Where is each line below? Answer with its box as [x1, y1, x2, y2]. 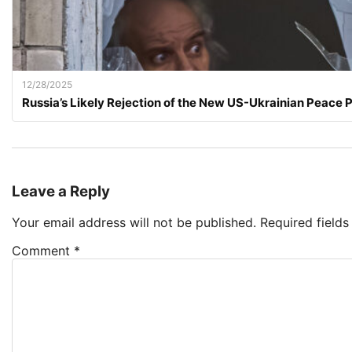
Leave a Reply [12, 181, 110, 200]
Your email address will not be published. [12, 214, 256, 231]
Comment [12, 243, 74, 259]
